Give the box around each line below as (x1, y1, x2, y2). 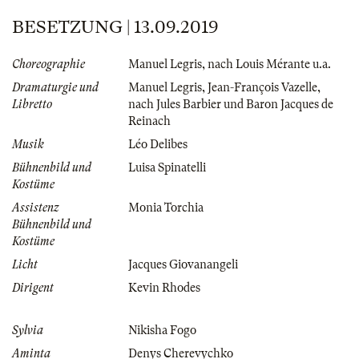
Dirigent (12, 280, 54, 294)
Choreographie (12, 57, 85, 71)
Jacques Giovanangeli (128, 257, 238, 271)
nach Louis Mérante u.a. (208, 57, 331, 71)
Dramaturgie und (12, 80, 99, 94)
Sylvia (12, 323, 43, 337)
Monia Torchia (128, 200, 204, 214)
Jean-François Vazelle (208, 80, 317, 94)
